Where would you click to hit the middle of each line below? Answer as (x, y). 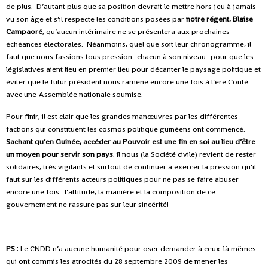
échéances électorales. (45, 44)
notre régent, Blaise (220, 19)
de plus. (19, 7)
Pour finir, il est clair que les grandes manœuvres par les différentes (122, 117)
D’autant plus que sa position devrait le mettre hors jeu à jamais (146, 7)
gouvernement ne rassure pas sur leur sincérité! (87, 205)
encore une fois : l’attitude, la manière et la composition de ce (111, 192)
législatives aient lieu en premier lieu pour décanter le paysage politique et (133, 69)
